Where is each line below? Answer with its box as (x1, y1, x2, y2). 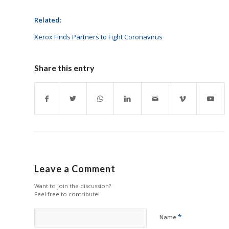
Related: (34, 15, 61, 25)
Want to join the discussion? (34, 181, 111, 190)
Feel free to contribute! (34, 190, 100, 198)
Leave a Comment (34, 163, 116, 174)
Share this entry (34, 62, 95, 73)
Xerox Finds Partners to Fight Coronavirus (34, 32, 163, 41)
